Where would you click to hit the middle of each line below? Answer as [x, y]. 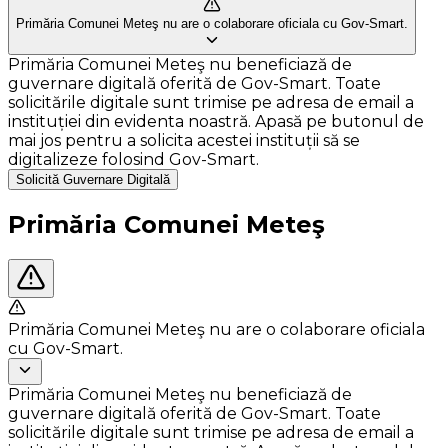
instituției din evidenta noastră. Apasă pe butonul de [216, 121]
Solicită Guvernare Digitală [93, 179]
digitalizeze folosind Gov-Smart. [133, 159]
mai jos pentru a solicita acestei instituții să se [184, 140]
